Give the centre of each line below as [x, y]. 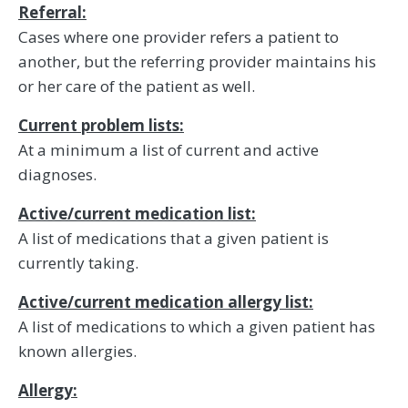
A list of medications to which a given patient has [197, 327]
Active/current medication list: [137, 214]
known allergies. [77, 352]
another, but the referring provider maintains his [197, 62]
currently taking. [78, 263]
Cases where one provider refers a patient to [178, 37]
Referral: [52, 13]
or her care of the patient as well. [137, 87]
